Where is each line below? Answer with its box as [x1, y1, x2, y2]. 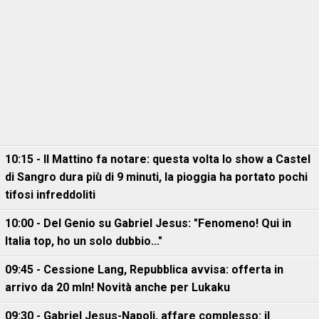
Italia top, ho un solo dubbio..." [5, 234, 162, 248]
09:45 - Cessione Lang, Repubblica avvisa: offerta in [5, 263, 283, 276]
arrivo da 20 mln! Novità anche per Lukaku [5, 281, 230, 294]
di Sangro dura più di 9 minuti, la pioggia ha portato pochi [5, 170, 308, 184]
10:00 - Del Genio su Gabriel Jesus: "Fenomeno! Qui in [5, 216, 291, 230]
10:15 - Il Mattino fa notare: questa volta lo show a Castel [5, 152, 310, 166]
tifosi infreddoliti [5, 188, 95, 202]
